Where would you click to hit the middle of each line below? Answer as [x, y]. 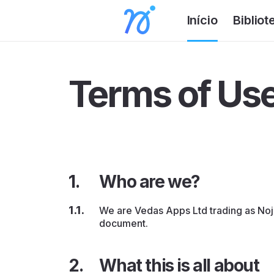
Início [202, 20]
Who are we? [150, 182]
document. [125, 224]
